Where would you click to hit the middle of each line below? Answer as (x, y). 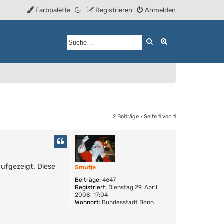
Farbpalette (53, 10)
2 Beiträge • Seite (136, 116)
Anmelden (160, 10)
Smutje (85, 167)
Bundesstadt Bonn (127, 202)
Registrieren (114, 10)
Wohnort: (88, 202)
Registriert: (91, 187)
